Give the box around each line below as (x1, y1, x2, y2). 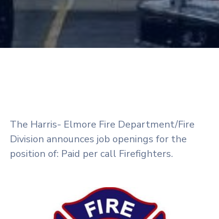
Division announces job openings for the (10, 132, 187, 146)
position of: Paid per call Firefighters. (10, 147, 173, 160)
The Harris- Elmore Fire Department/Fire (10, 117, 195, 131)
